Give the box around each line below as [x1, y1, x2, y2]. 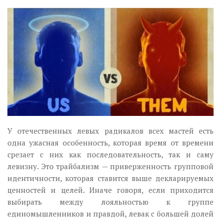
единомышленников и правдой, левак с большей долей [7, 209, 214, 219]
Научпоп [10, 30, 42, 40]
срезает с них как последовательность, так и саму [7, 149, 214, 160]
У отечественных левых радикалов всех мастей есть [7, 126, 214, 136]
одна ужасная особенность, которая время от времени [7, 138, 214, 148]
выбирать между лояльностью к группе [7, 197, 214, 207]
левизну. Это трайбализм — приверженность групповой [7, 161, 214, 172]
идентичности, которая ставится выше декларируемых [7, 173, 214, 184]
